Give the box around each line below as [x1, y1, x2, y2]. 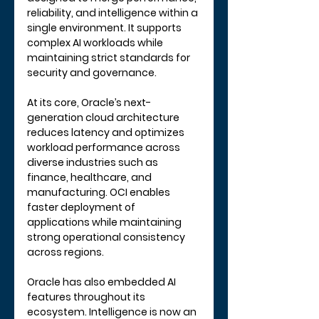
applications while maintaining [27, 215, 184, 230]
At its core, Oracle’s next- [27, 95, 151, 110]
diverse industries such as [27, 155, 160, 170]
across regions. [27, 245, 104, 260]
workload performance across [27, 140, 182, 155]
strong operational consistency [27, 230, 187, 245]
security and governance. [27, 66, 157, 80]
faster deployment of [27, 200, 137, 215]
